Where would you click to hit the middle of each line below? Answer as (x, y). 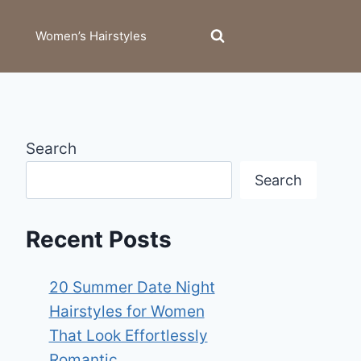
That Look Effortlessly (128, 335)
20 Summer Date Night (132, 287)
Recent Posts (99, 239)
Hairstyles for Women (127, 311)
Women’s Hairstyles (91, 36)
